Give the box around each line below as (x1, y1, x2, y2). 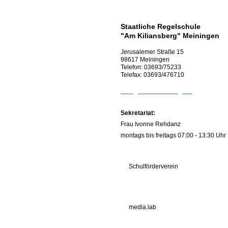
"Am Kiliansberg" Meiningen (121, 32, 219, 40)
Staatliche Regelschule (121, 22, 201, 31)
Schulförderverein (129, 163, 178, 170)
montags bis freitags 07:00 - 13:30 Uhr (121, 132, 226, 139)
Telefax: (121, 71, 144, 78)
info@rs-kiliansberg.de (121, 87, 192, 95)
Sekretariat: (121, 109, 155, 117)
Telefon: (121, 64, 144, 71)
